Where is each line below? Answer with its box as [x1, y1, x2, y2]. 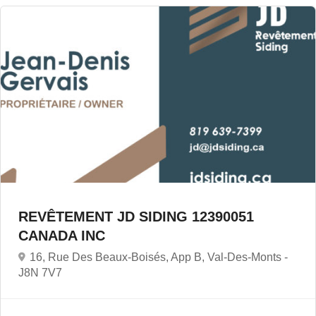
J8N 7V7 [18, 267, 62, 279]
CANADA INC [18, 228, 109, 244]
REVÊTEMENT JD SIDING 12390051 [18, 209, 254, 225]
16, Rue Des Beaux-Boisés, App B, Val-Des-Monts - [30, 251, 288, 264]
